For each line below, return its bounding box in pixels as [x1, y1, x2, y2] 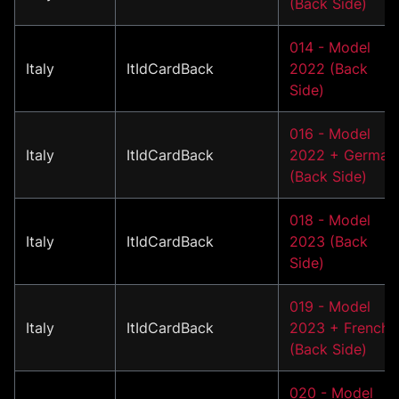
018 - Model [289, 210, 370, 229]
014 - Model [289, 37, 370, 56]
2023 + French [289, 318, 389, 337]
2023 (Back [289, 232, 368, 250]
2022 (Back [289, 59, 368, 77]
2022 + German [289, 145, 396, 164]
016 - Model [289, 124, 370, 142]
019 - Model [289, 297, 370, 315]
